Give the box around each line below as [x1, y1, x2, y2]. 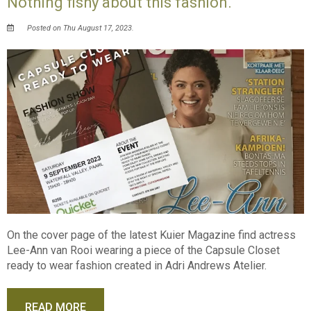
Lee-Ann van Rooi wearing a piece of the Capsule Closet [7, 244, 280, 258]
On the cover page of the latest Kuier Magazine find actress [7, 228, 296, 242]
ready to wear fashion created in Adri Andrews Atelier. [7, 259, 267, 273]
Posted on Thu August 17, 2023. [25, 23, 135, 33]
